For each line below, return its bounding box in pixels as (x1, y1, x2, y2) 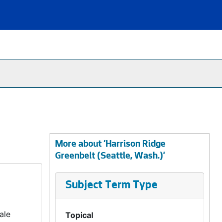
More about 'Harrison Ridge (55, 140, 166, 150)
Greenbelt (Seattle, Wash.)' (55, 152, 165, 162)
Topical (65, 210, 93, 220)
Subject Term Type (65, 180, 158, 192)
